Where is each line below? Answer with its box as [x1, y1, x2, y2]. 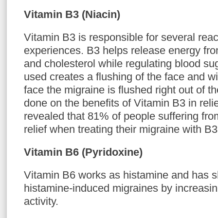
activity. [24, 195, 58, 207]
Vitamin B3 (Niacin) [24, 8, 120, 20]
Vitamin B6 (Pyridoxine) [24, 146, 143, 158]
